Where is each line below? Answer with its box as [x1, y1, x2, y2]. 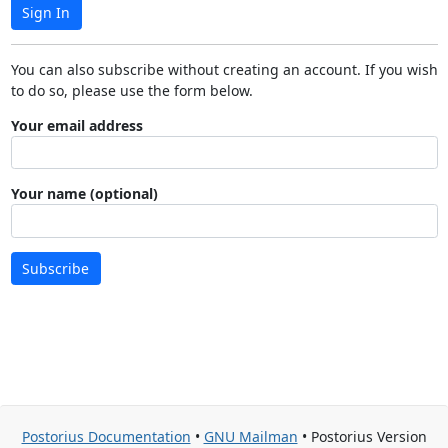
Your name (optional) [10, 184, 158, 203]
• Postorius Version [297, 427, 427, 446]
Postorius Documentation [21, 427, 191, 446]
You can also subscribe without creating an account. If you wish [10, 59, 438, 79]
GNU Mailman [203, 427, 298, 446]
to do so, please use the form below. [10, 80, 253, 100]
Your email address [10, 115, 143, 135]
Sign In [22, 3, 70, 23]
